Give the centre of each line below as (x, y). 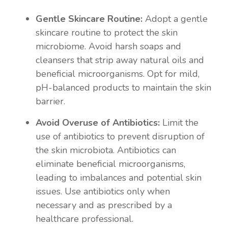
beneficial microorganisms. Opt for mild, (118, 74)
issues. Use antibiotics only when (103, 191)
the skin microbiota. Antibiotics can (106, 150)
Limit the (180, 122)
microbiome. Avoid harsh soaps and (108, 46)
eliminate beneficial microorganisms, (110, 164)
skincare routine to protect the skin (107, 32)
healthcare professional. (84, 219)
